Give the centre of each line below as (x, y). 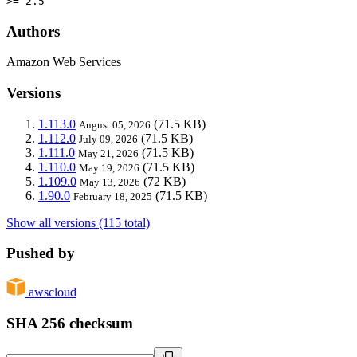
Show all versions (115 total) (78, 222)
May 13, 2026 (110, 182)
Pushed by (41, 253)
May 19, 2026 (109, 167)
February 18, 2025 (113, 196)
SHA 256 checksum (70, 323)
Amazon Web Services (64, 62)
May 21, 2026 (108, 153)
